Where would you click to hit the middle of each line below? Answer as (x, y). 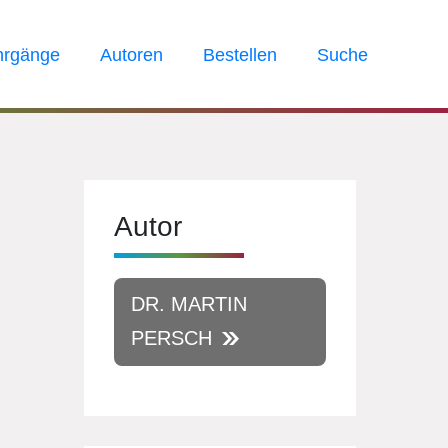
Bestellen (240, 55)
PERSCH (171, 338)
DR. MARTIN (189, 304)
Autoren (131, 55)
